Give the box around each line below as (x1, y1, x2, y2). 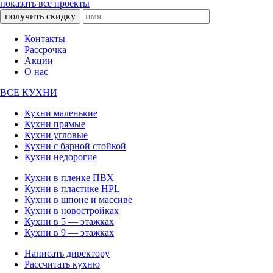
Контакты (24, 34, 65, 44)
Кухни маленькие (24, 108, 97, 119)
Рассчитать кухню (24, 259, 100, 270)
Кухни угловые (24, 130, 88, 141)
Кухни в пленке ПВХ (24, 172, 114, 183)
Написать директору (24, 248, 110, 259)
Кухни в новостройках (24, 205, 119, 216)
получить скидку (5, 11, 76, 22)
